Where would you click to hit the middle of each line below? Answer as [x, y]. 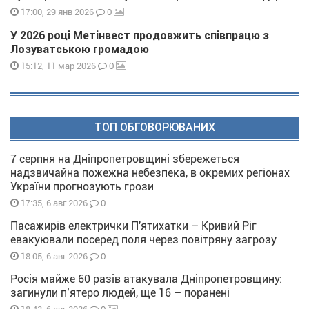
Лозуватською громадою [80, 50]
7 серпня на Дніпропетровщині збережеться [125, 159]
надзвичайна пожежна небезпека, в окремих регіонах [150, 173]
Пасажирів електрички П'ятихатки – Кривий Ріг [133, 226]
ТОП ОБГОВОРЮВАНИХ [154, 128]
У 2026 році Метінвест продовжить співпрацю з [140, 36]
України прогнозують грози [82, 187]
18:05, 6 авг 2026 [53, 257]
